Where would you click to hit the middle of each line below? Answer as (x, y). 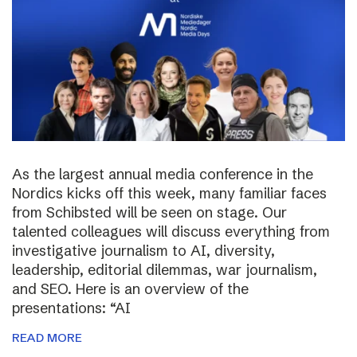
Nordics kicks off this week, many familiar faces (169, 193)
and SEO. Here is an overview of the (130, 288)
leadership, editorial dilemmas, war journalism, (165, 269)
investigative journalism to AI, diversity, (143, 250)
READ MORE (47, 337)
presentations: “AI (71, 308)
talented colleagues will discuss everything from (171, 231)
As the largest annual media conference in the (163, 174)
